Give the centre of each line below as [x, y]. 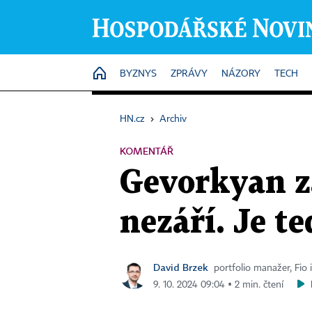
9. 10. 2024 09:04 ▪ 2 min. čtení [218, 285]
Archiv [173, 119]
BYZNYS [138, 74]
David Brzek [181, 267]
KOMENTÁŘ [147, 151]
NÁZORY [241, 74]
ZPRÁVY [189, 74]
